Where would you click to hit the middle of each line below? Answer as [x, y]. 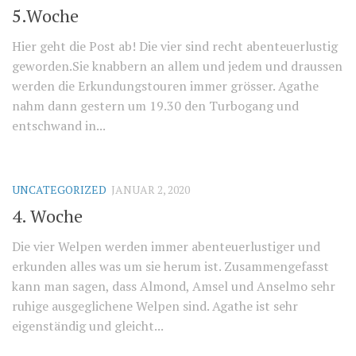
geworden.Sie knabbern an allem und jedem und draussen [177, 66]
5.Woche [45, 15]
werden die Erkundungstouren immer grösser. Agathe [165, 85]
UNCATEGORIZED [59, 189]
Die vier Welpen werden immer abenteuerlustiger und [166, 247]
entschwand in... [59, 125]
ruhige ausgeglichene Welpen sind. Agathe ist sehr [155, 306]
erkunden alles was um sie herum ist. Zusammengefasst [170, 267]
